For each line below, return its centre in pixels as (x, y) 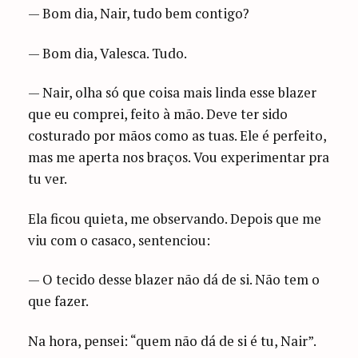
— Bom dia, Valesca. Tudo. (108, 53)
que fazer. (59, 301)
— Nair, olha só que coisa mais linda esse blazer (173, 93)
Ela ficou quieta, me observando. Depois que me (175, 218)
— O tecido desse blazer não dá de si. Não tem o (174, 280)
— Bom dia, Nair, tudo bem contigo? (139, 13)
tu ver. (48, 179)
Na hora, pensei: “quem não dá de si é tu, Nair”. (173, 341)
